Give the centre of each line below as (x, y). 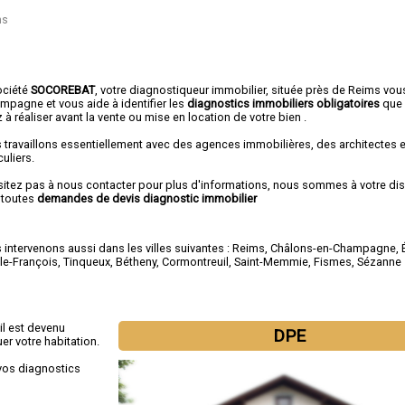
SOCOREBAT (63, 89)
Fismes (333, 262)
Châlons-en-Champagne (334, 249)
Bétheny (137, 262)
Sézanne (380, 262)
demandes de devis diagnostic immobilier (147, 198)
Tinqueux (87, 262)
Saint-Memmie (272, 262)
